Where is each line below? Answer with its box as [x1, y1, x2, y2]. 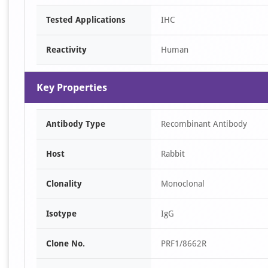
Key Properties [36, 81, 107, 93]
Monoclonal [161, 179, 205, 188]
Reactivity [46, 45, 87, 54]
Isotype [46, 209, 77, 218]
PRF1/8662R [161, 239, 206, 248]
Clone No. [46, 239, 85, 248]
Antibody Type [46, 119, 105, 129]
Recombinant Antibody [161, 119, 247, 129]
